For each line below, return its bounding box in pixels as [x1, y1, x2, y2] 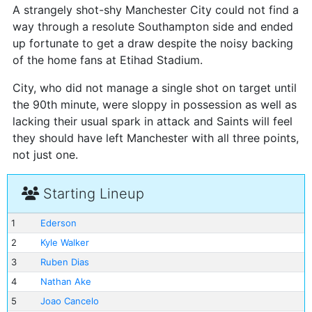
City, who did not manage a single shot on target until [13, 81, 297, 95]
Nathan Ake [40, 276, 91, 287]
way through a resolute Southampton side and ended [13, 19, 293, 33]
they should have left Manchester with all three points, [13, 131, 299, 145]
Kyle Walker [40, 237, 89, 248]
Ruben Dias [40, 256, 89, 267]
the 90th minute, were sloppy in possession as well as [13, 97, 297, 111]
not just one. [13, 148, 78, 162]
